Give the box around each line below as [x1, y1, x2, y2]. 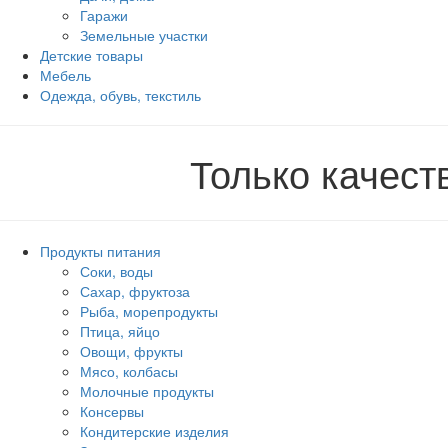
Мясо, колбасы [80, 361, 178, 381]
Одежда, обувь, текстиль [40, 85, 201, 105]
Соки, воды [80, 261, 153, 281]
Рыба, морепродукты [80, 301, 218, 321]
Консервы [80, 401, 144, 421]
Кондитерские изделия [80, 421, 229, 441]
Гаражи [80, 5, 128, 25]
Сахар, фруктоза [80, 281, 190, 301]
